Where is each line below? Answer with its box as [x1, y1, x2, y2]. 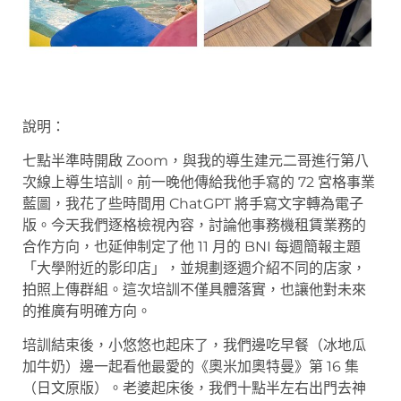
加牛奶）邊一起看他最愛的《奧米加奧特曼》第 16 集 [22, 358, 359, 376]
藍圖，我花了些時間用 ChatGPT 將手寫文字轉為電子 [22, 195, 363, 213]
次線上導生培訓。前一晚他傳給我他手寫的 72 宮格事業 [22, 174, 375, 192]
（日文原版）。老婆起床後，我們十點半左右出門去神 [22, 380, 366, 397]
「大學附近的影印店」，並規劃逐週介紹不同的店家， [22, 260, 366, 277]
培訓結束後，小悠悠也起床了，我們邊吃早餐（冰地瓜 [22, 337, 366, 354]
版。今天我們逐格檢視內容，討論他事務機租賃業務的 [22, 217, 366, 235]
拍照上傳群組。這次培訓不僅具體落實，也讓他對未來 [22, 281, 366, 299]
